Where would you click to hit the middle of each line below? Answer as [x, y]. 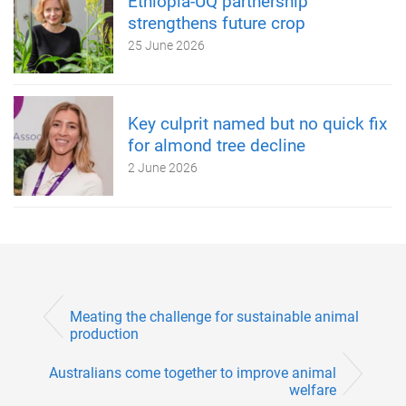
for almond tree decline [217, 146]
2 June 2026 [163, 168]
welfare [313, 390]
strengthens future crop [217, 24]
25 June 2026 [166, 46]
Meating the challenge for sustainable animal [214, 316]
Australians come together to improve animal [193, 372]
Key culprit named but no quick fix [257, 124]
